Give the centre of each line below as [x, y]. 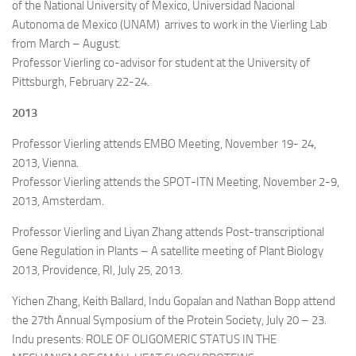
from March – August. [66, 44]
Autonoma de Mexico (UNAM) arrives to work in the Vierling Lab [170, 25]
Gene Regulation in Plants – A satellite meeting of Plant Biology [168, 251]
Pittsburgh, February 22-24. [81, 82]
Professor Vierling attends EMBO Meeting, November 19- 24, [164, 144]
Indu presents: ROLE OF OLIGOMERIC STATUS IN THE [144, 339]
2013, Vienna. [45, 163]
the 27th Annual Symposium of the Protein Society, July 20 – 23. [170, 320]
